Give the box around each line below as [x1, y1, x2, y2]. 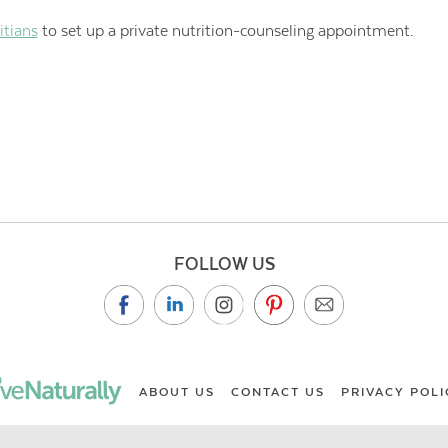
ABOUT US [139, 384, 215, 399]
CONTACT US [231, 384, 325, 399]
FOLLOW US [173, 253, 275, 274]
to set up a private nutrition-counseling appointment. [37, 20, 414, 40]
